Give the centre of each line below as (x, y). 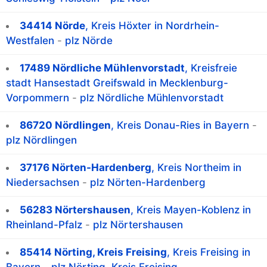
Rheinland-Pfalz (44, 225)
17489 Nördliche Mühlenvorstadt (102, 68)
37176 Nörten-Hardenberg (86, 168)
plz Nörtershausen (138, 225)
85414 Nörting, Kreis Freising (93, 252)
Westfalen (30, 41)
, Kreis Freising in (209, 252)
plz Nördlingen (41, 140)
